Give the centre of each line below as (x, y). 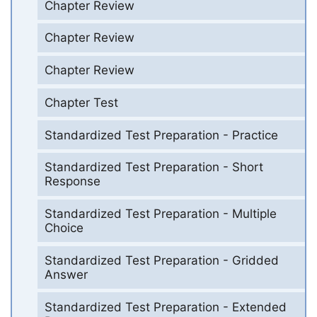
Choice (64, 228)
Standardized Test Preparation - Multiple (160, 214)
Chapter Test (81, 102)
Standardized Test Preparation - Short (154, 167)
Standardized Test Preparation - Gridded (161, 260)
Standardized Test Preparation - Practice (161, 135)
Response (72, 181)
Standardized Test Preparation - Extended (165, 307)
